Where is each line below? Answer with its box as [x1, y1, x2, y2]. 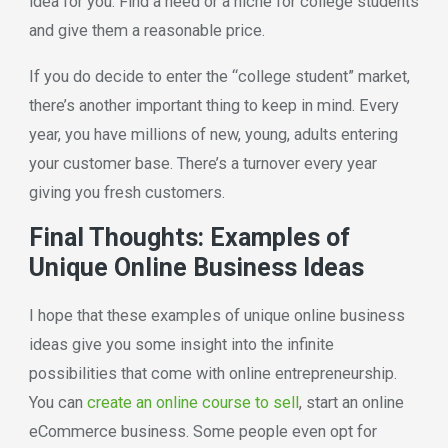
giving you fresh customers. [28, 182, 225, 202]
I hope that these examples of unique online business [28, 305, 405, 325]
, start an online [298, 392, 404, 412]
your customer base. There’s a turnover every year [28, 153, 377, 173]
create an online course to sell [86, 392, 299, 412]
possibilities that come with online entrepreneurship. [28, 363, 397, 383]
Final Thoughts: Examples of [28, 223, 350, 253]
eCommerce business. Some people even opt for [28, 421, 377, 441]
